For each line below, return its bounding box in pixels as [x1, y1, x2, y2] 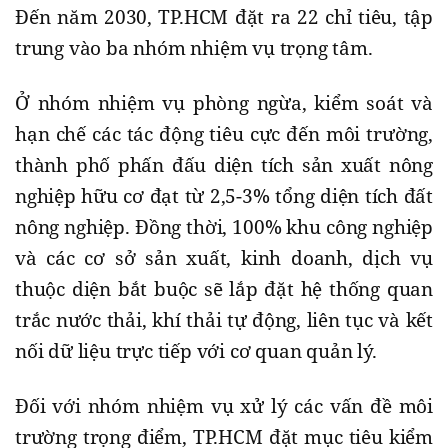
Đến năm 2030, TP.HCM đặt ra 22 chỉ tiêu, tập [15, 4, 433, 31]
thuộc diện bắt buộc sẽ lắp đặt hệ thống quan [15, 276, 433, 303]
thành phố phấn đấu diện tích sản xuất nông [15, 152, 433, 179]
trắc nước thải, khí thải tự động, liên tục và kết [15, 307, 433, 334]
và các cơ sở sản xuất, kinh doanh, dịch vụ [15, 245, 433, 272]
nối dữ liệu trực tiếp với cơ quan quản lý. [15, 338, 377, 365]
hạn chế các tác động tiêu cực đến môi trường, [15, 121, 433, 148]
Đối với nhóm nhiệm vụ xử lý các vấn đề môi [15, 393, 433, 420]
